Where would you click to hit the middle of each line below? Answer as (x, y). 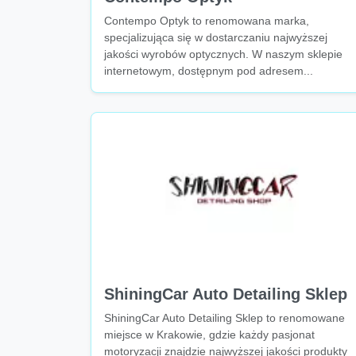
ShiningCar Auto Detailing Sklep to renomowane (224, 318)
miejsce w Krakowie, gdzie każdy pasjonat (209, 335)
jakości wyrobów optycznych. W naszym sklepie (223, 54)
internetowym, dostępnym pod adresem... (209, 71)
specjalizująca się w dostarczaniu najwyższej (216, 37)
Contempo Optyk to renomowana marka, (207, 21)
